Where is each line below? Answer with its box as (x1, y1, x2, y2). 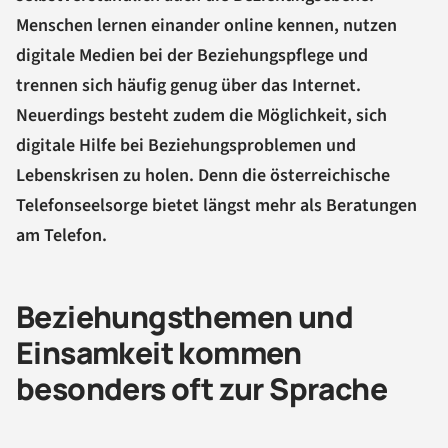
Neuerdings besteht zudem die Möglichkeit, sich (16, 102, 387, 128)
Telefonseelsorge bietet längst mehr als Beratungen (16, 192, 417, 218)
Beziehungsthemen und (16, 295, 353, 337)
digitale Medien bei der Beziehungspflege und (16, 42, 368, 68)
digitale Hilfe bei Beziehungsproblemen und (16, 132, 356, 158)
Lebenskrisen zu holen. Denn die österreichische (16, 162, 390, 188)
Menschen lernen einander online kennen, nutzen (16, 12, 397, 38)
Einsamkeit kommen (16, 331, 302, 373)
